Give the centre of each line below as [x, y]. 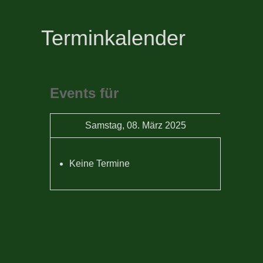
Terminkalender [113, 38]
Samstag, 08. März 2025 [135, 126]
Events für [84, 93]
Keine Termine [100, 164]
